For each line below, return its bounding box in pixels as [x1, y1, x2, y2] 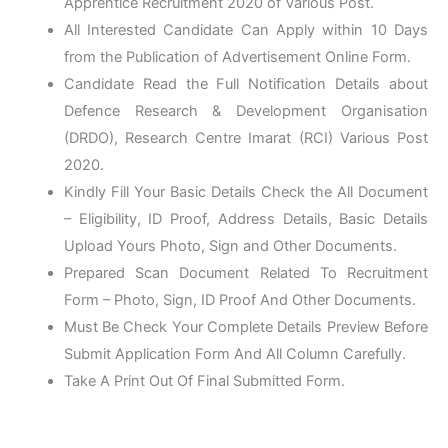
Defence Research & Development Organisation [63, 101, 428, 120]
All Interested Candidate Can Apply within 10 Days [63, 20, 428, 39]
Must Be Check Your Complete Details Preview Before [63, 317, 428, 336]
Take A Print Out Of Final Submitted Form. [63, 371, 345, 390]
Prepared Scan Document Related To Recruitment [63, 263, 428, 282]
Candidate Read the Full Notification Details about [63, 74, 428, 93]
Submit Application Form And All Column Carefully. [63, 344, 406, 363]
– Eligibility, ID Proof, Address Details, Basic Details [63, 209, 428, 228]
